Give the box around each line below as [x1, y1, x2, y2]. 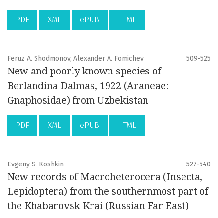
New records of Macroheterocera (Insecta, [7, 171, 202, 183]
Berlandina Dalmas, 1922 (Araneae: [7, 80, 169, 92]
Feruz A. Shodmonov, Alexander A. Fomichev [7, 54, 144, 63]
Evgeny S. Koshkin [7, 160, 64, 169]
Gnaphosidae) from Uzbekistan [7, 94, 148, 107]
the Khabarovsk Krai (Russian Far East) [7, 200, 189, 212]
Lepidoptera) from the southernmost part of [7, 185, 208, 198]
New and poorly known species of [7, 65, 161, 77]
